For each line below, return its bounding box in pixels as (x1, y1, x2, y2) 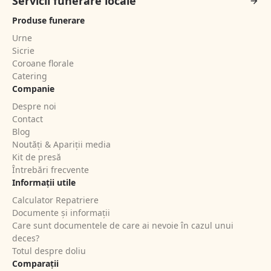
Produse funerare (12, 15, 85, 27)
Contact (12, 113, 43, 125)
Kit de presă (12, 151, 61, 163)
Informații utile (12, 177, 76, 189)
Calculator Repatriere (12, 194, 99, 206)
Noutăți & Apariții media (12, 139, 111, 151)
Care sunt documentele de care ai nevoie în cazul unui (12, 220, 233, 232)
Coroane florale (12, 57, 74, 70)
